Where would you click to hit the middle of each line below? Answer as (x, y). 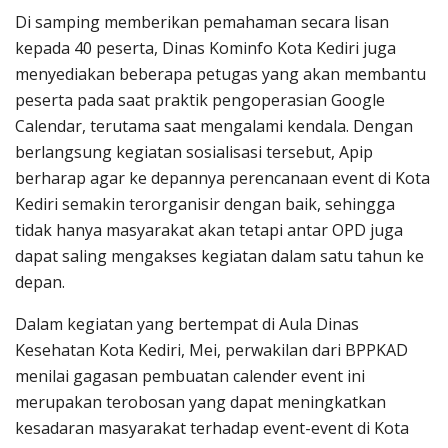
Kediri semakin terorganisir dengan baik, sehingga (205, 203)
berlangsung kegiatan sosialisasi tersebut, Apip (194, 151)
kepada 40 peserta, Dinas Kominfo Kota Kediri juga (205, 47)
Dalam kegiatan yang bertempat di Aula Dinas (187, 323)
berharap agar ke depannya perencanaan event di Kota (222, 177)
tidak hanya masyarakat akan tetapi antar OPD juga (209, 229)
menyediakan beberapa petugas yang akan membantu (220, 73)
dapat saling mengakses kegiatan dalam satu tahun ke (219, 255)
